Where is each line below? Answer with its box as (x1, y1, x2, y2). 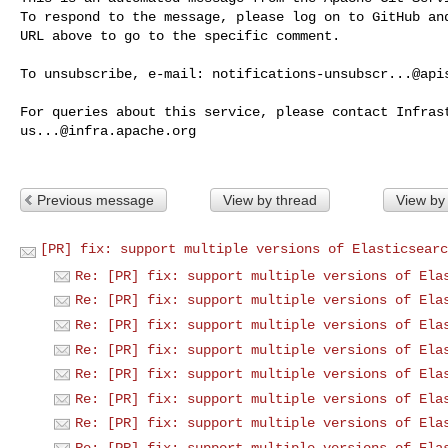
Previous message (37, 191, 154, 208)
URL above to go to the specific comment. (20, 27, 340, 44)
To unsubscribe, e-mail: (20, 65, 212, 82)
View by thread (222, 191, 317, 208)
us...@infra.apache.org (20, 122, 196, 139)
